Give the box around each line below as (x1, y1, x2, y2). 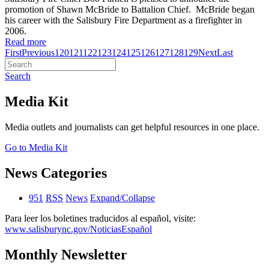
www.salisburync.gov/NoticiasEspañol (5, 224, 152, 235)
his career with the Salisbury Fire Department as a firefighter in (5, 14, 242, 25)
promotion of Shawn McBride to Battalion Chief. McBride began (5, 4, 255, 14)
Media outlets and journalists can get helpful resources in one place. (5, 121, 259, 132)
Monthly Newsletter (5, 247, 127, 263)
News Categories (5, 165, 107, 181)
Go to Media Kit (5, 142, 67, 153)
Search (5, 70, 31, 81)
